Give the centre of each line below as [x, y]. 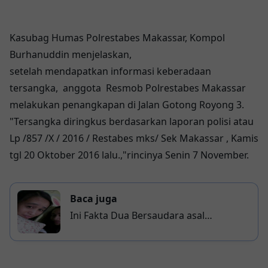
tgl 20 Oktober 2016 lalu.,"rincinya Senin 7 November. [129, 155]
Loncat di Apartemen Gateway [138, 249]
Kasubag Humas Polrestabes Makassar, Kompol [117, 38]
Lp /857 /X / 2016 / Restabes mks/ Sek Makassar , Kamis [134, 138]
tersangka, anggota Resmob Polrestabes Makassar [128, 88]
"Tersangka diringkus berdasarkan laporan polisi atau [132, 121]
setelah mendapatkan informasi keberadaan [110, 71]
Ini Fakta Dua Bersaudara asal [137, 215]
